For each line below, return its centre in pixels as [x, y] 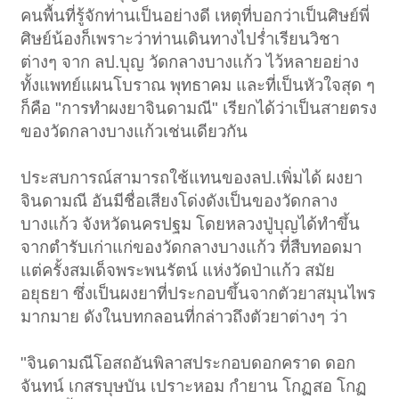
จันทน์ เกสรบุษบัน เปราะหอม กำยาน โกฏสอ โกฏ [194, 387]
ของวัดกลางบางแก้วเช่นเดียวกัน [134, 132]
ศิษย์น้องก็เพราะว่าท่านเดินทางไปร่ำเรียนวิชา [180, 39]
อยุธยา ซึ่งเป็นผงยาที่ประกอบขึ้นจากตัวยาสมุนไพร [199, 294]
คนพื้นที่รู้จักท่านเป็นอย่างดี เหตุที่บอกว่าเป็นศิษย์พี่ [195, 16]
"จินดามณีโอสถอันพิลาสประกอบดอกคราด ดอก [188, 363]
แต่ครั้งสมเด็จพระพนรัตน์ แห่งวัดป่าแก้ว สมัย [178, 271]
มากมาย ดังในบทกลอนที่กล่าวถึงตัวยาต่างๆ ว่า [184, 317]
